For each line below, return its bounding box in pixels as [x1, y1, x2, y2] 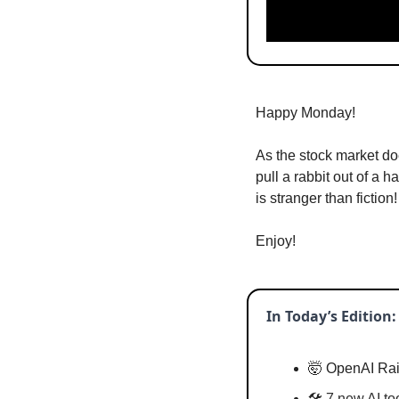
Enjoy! [256, 233, 296, 249]
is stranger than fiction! [256, 191, 397, 207]
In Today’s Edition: [266, 306, 396, 327]
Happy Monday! [256, 105, 355, 121]
